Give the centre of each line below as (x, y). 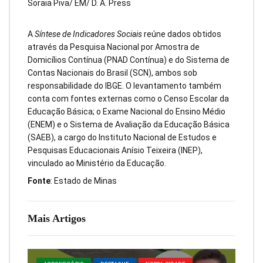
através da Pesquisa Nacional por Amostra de (114, 47)
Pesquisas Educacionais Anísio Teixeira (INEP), (115, 150)
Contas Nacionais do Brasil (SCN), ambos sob (112, 73)
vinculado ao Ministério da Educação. (97, 163)
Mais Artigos (57, 219)
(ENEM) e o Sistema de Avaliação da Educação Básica (129, 124)
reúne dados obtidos (182, 34)
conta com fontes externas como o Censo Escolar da (128, 98)
